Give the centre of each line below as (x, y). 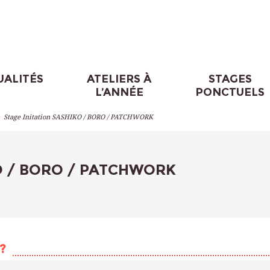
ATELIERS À (119, 79)
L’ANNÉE (119, 92)
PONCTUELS (230, 92)
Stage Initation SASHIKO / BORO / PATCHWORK (78, 117)
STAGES (230, 79)
